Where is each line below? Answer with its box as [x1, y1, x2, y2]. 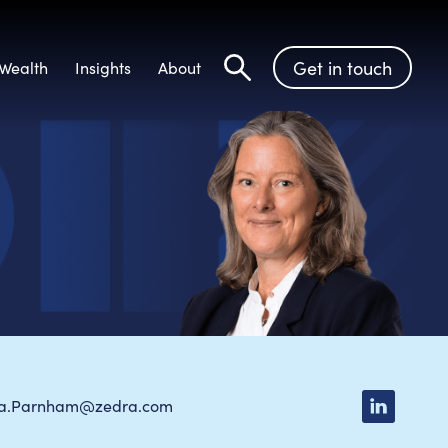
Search [236, 77, 293, 101]
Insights [75, 56, 131, 78]
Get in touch [293, 55, 392, 80]
